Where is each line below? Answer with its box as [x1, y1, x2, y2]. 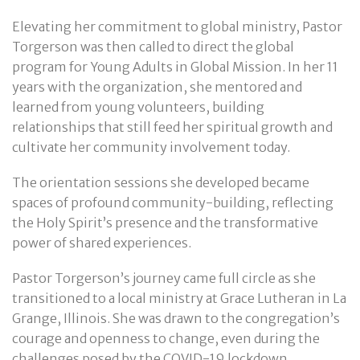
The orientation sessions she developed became [12, 174, 309, 191]
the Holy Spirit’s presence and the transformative [12, 215, 318, 231]
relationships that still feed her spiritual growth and [12, 118, 333, 135]
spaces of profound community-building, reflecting [12, 194, 333, 211]
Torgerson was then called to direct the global [12, 38, 294, 55]
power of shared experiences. [12, 235, 191, 252]
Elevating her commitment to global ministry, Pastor [12, 18, 342, 35]
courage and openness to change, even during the [12, 330, 320, 347]
